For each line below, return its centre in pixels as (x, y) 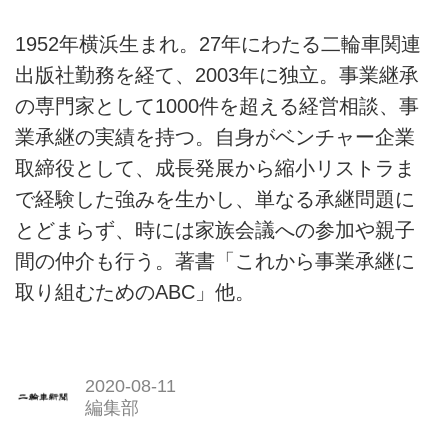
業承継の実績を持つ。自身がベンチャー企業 (215, 137)
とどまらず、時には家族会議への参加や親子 (215, 230)
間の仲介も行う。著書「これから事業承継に (215, 261)
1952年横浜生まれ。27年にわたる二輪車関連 (218, 44)
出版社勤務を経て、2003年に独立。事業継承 (217, 75)
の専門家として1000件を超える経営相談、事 (217, 106)
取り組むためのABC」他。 (135, 292)
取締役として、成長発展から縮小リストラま (215, 168)
